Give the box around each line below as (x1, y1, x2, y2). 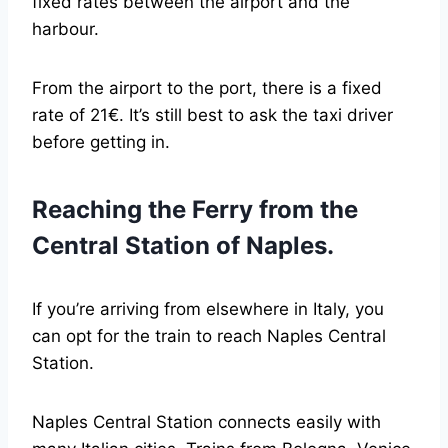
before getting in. (32, 132, 170, 153)
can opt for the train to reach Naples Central (32, 326, 386, 347)
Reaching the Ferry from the (32, 195, 358, 225)
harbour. (32, 19, 99, 40)
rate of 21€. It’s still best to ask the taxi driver (32, 105, 393, 126)
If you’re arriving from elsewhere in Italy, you (32, 299, 384, 320)
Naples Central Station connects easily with (32, 412, 381, 433)
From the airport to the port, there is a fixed (32, 78, 382, 99)
